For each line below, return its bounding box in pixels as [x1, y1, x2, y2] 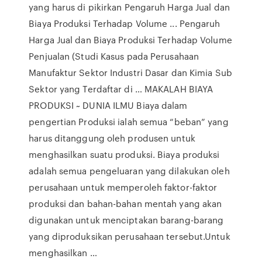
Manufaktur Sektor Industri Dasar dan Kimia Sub [29, 66, 232, 79]
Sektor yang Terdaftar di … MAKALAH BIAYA [29, 82, 213, 95]
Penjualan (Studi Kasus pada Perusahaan [29, 50, 199, 63]
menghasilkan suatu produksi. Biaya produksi [29, 148, 220, 161]
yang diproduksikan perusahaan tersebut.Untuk [29, 230, 230, 243]
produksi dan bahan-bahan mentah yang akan [29, 197, 222, 210]
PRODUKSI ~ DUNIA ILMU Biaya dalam [29, 99, 188, 112]
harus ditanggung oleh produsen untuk [29, 132, 195, 144]
